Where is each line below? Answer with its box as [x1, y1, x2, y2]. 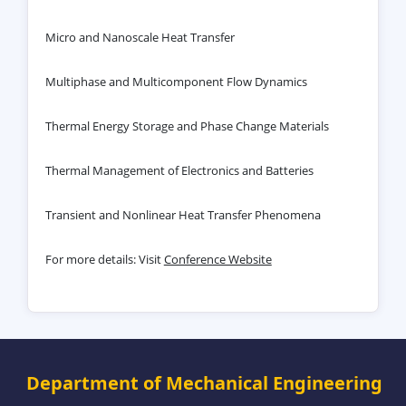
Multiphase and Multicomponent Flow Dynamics [44, 72, 307, 90]
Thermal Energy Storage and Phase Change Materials [44, 117, 329, 134]
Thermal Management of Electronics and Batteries [44, 161, 314, 179]
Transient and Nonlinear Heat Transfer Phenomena [44, 206, 321, 223]
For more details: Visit [44, 250, 164, 267]
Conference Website [163, 250, 272, 267]
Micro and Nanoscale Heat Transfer [44, 28, 235, 45]
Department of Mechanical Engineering [26, 371, 383, 396]
